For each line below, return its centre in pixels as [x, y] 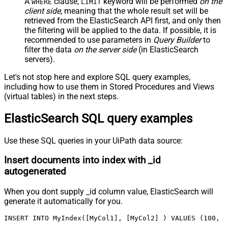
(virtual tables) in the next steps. [61, 96]
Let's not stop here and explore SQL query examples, [97, 77]
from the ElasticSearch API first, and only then [138, 20]
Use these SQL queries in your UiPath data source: [93, 140]
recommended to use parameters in [89, 40]
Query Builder [177, 40]
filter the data [49, 49]
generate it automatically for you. [63, 202]
